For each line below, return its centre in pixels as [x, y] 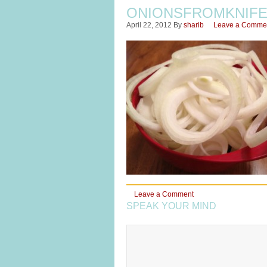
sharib [194, 25]
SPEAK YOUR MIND [171, 206]
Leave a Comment [164, 194]
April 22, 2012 [149, 25]
